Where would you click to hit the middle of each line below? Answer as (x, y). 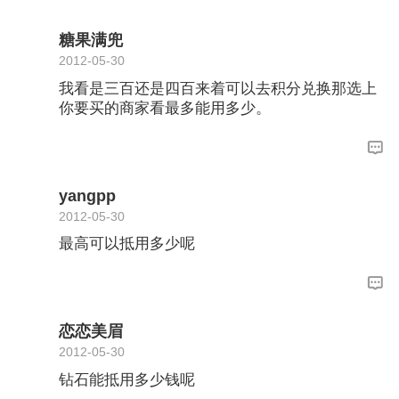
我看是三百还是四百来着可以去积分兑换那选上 (217, 88)
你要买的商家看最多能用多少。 (164, 108)
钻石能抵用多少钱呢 (126, 379)
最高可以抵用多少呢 (126, 244)
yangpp (87, 195)
